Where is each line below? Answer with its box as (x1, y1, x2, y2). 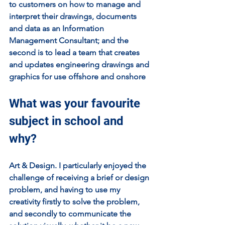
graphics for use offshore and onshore (9, 72, 146, 81)
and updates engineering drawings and (9, 60, 151, 69)
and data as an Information (9, 24, 106, 33)
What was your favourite (9, 96, 143, 110)
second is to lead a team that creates (9, 48, 142, 57)
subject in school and (9, 114, 127, 128)
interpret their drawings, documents (9, 12, 139, 21)
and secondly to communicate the (9, 209, 133, 218)
